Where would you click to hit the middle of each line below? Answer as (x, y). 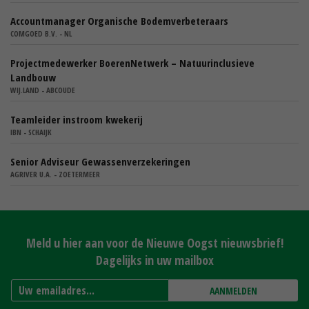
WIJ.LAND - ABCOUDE (43, 90)
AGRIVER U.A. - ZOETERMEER (55, 175)
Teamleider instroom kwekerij (77, 120)
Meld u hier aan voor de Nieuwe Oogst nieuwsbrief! (154, 243)
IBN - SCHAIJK (31, 132)
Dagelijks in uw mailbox (154, 260)
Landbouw (33, 78)
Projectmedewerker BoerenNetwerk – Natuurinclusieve (132, 63)
